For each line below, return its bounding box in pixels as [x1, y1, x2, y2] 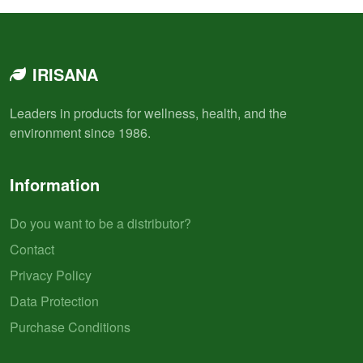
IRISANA [32, 62, 98, 86]
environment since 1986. [10, 122, 151, 142]
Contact [10, 239, 54, 258]
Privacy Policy [10, 265, 92, 284]
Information [10, 172, 100, 196]
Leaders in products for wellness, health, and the [10, 103, 287, 122]
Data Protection [10, 291, 99, 310]
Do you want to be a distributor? [10, 213, 191, 233]
